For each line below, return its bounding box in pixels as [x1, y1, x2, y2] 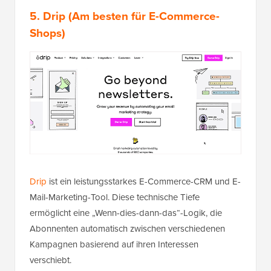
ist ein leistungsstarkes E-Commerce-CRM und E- [47, 174, 241, 188]
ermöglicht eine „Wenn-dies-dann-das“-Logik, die [30, 206, 222, 220]
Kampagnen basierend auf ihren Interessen [30, 237, 198, 251]
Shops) [30, 24, 65, 42]
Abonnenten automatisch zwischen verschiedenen [30, 221, 225, 235]
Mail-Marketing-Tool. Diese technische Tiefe [30, 190, 200, 204]
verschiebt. [30, 253, 71, 267]
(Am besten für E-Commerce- [65, 7, 220, 25]
